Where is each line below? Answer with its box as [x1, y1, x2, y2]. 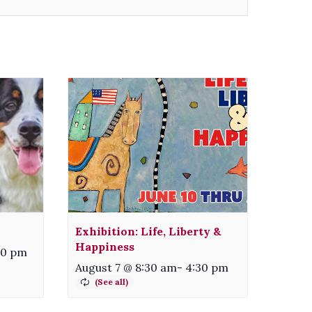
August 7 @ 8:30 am [75, 260, 178, 274]
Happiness [75, 239, 135, 253]
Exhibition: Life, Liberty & [75, 224, 222, 238]
